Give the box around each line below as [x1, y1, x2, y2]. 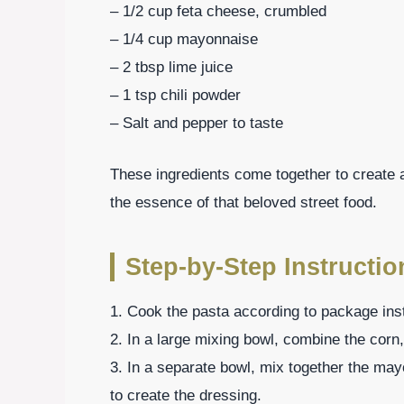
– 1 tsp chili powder [110, 87, 241, 105]
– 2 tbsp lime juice [110, 59, 233, 77]
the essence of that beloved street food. [110, 193, 377, 211]
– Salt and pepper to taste [110, 115, 283, 133]
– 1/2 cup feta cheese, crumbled [110, 3, 326, 21]
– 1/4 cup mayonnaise [110, 31, 258, 49]
